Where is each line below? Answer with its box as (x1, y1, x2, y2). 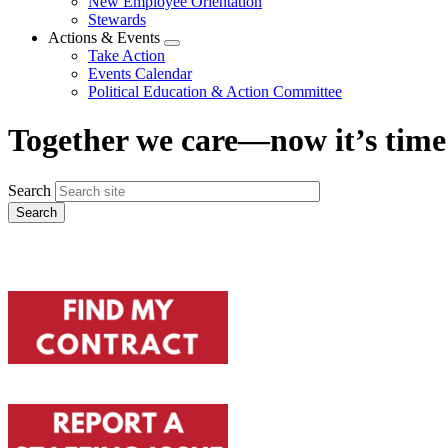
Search (8, 181, 51, 199)
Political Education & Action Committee (88, 82, 342, 100)
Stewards (88, 10, 146, 28)
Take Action (88, 46, 165, 64)
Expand (172, 42, 216, 58)
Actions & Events (48, 28, 160, 46)
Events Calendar (88, 64, 192, 82)
